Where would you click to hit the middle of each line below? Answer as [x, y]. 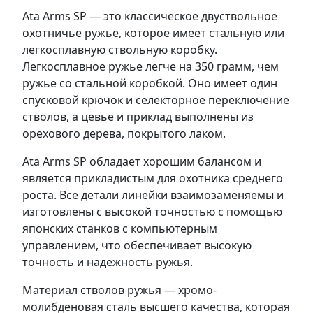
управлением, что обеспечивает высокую [137, 246]
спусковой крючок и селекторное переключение [156, 100]
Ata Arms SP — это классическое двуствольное [150, 16]
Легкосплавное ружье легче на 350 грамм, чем [151, 67]
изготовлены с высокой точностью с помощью [152, 212]
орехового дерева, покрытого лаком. [124, 134]
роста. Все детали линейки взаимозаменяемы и [153, 195]
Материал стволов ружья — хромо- [119, 290]
